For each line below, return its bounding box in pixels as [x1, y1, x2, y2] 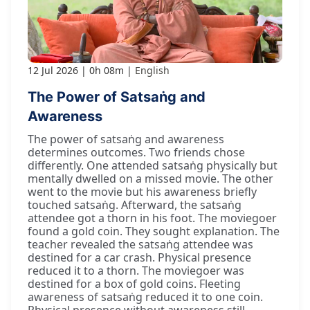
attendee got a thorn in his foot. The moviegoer [28, 210, 277, 226]
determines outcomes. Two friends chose [28, 145, 245, 161]
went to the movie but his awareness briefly [28, 184, 257, 200]
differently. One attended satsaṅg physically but [28, 158, 277, 174]
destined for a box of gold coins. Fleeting [28, 276, 241, 292]
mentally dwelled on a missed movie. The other [28, 171, 273, 187]
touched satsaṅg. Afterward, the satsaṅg [28, 197, 241, 213]
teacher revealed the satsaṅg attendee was [28, 237, 253, 253]
